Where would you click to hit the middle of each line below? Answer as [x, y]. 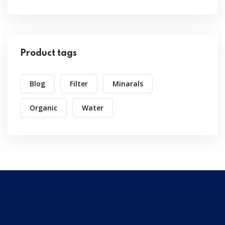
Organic [43, 108]
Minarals [128, 84]
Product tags [48, 53]
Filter [79, 84]
